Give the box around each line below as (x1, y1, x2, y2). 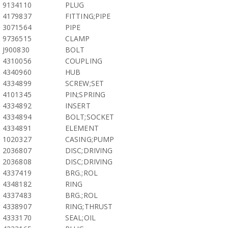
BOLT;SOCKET (65, 112, 115, 122)
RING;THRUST (65, 202, 113, 211)
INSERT (65, 101, 91, 110)
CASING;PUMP (65, 134, 115, 144)
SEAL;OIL (65, 213, 96, 222)
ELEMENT (65, 123, 99, 133)
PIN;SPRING (65, 90, 105, 99)
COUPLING (65, 56, 102, 66)
